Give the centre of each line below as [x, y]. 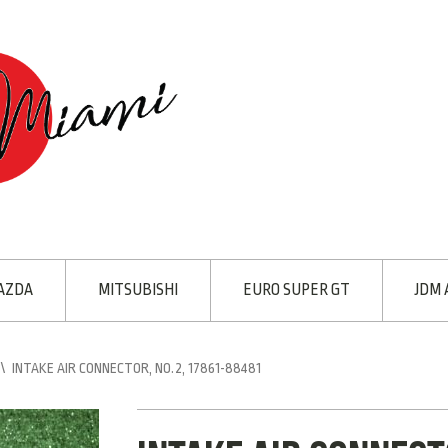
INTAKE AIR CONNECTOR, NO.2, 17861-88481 [136, 367]
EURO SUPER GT [296, 289]
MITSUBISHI [138, 289]
